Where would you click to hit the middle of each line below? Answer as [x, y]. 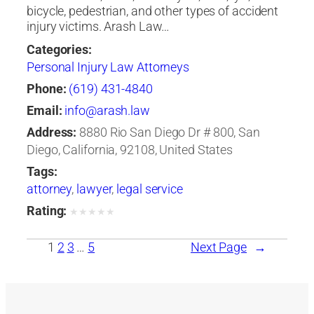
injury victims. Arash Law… [98, 26]
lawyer [94, 189]
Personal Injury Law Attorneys [108, 67]
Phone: [47, 89]
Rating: [47, 211]
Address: [52, 132]
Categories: [59, 49]
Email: [45, 110]
